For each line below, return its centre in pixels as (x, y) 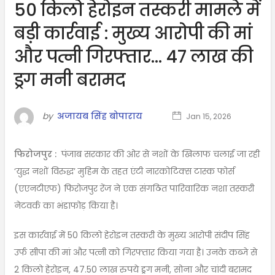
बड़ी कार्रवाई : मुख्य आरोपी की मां (133, 33)
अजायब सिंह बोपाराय (99, 116)
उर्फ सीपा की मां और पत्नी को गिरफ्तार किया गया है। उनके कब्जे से (135, 252)
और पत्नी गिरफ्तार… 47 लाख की (133, 56)
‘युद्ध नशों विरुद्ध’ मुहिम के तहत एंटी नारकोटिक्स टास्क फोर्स (124, 171)
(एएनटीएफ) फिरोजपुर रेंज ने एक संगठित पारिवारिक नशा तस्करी (134, 188)
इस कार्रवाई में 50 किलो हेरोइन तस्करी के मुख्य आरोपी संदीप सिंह (132, 235)
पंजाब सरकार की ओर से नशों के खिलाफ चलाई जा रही (159, 154)
